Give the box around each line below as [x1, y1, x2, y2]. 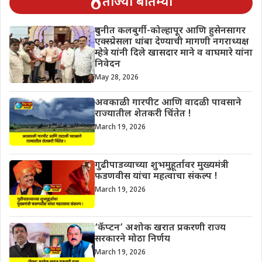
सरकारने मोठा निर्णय [94, 233, 170, 246]
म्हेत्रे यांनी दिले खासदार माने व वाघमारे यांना [94, 47, 253, 60]
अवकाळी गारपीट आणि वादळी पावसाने [94, 97, 242, 110]
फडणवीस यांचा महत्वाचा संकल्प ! [94, 171, 218, 184]
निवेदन [94, 58, 120, 71]
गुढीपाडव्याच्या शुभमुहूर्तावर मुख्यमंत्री [94, 160, 229, 173]
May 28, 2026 [94, 73, 139, 83]
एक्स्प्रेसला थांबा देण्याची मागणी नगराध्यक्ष [94, 36, 249, 49]
